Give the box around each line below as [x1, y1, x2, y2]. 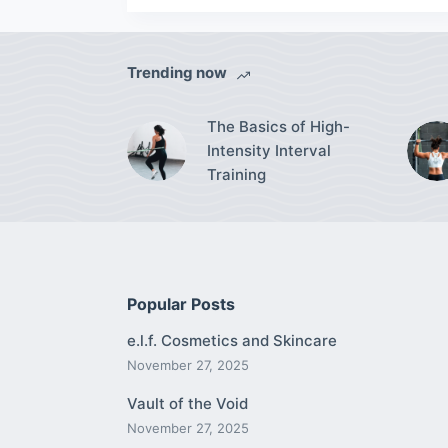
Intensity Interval [207, 140, 331, 160]
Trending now [127, 63, 227, 83]
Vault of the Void [127, 394, 248, 414]
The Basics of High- [207, 116, 350, 136]
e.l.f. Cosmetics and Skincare [127, 331, 337, 351]
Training [207, 164, 266, 184]
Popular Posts [127, 293, 235, 314]
